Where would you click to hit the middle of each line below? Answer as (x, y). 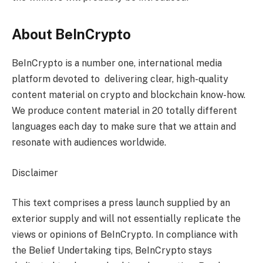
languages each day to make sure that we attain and (124, 127)
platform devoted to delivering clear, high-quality (120, 79)
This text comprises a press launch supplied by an (121, 203)
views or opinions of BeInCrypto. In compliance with (125, 235)
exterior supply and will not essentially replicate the (126, 219)
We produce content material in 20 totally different (124, 111)
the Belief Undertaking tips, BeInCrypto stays (112, 251)
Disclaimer (35, 173)
